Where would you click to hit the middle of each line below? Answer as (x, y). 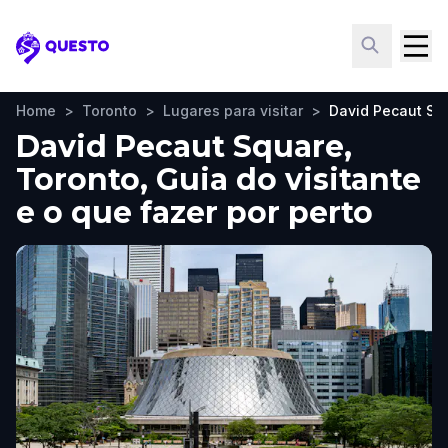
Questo (45, 58)
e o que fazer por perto (194, 212)
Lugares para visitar (233, 110)
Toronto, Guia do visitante (218, 179)
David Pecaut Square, (184, 146)
